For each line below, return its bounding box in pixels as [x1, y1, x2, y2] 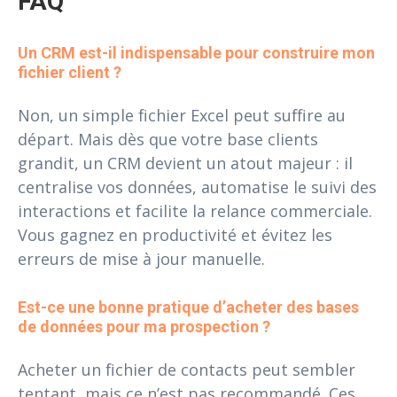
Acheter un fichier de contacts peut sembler [18, 359, 355, 381]
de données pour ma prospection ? [18, 317, 270, 337]
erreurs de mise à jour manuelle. [18, 248, 265, 270]
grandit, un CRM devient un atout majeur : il [18, 152, 353, 175]
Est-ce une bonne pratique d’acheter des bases [18, 298, 362, 317]
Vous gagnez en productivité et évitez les [18, 224, 332, 246]
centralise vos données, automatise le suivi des [18, 176, 377, 198]
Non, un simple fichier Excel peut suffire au [18, 105, 346, 127]
